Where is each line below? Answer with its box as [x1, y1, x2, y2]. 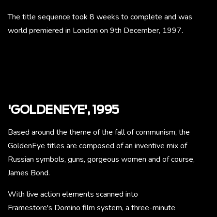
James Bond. [8, 168, 50, 179]
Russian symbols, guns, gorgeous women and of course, [8, 154, 195, 165]
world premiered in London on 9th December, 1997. [8, 25, 183, 36]
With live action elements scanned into [8, 189, 138, 200]
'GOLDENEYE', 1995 [8, 105, 119, 117]
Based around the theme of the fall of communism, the [8, 127, 190, 138]
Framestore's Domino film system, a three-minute [8, 202, 175, 214]
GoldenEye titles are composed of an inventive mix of [8, 140, 187, 152]
